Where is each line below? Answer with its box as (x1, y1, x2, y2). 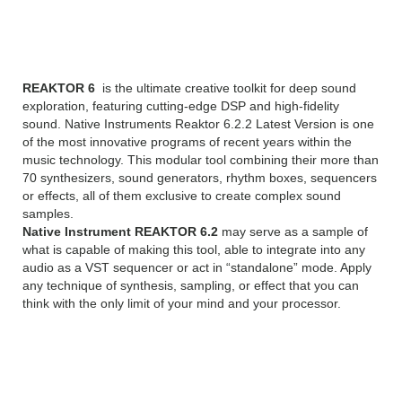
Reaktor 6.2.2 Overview (22, 13, 333, 55)
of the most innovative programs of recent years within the (22, 135, 352, 150)
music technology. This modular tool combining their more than (22, 153, 379, 168)
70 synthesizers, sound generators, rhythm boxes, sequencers (22, 170, 377, 186)
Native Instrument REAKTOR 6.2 (22, 224, 222, 240)
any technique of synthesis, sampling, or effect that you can (22, 278, 359, 293)
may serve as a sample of (222, 224, 368, 240)
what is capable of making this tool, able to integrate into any (22, 242, 365, 258)
